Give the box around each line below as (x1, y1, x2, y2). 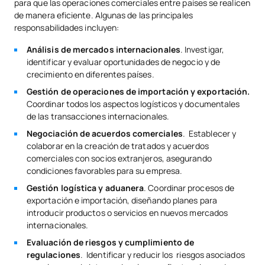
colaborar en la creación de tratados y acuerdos (27, 140, 209, 152)
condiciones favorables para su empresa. (27, 165, 185, 177)
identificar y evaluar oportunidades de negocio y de (27, 56, 221, 68)
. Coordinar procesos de (144, 182, 235, 194)
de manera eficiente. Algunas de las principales (14, 9, 193, 21)
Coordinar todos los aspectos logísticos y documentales (27, 98, 240, 110)
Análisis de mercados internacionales (27, 44, 180, 56)
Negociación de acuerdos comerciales (27, 128, 183, 140)
